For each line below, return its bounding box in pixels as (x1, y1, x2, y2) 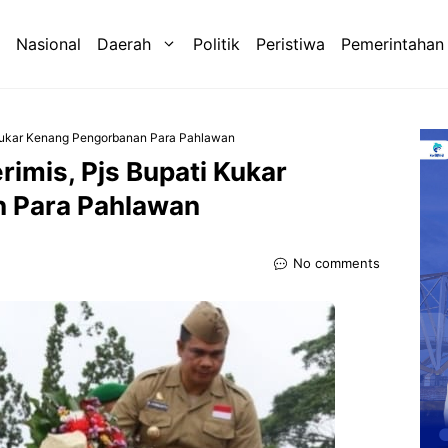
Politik (193, 34, 240, 55)
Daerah (97, 34, 151, 55)
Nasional (16, 34, 81, 55)
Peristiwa (256, 34, 325, 55)
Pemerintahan (341, 34, 444, 55)
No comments (293, 255, 380, 272)
